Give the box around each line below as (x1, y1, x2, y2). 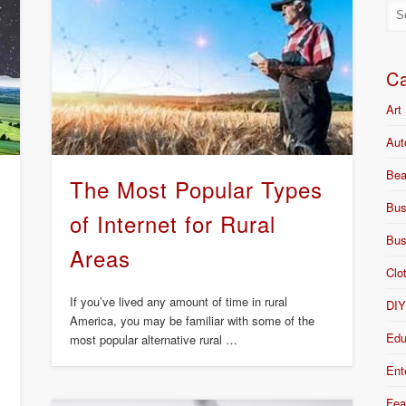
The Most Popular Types (69, 173, 323, 206)
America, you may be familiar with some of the (69, 312, 314, 330)
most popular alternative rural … (69, 331, 237, 349)
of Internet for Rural (69, 208, 275, 240)
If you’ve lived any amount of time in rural (69, 293, 287, 311)
